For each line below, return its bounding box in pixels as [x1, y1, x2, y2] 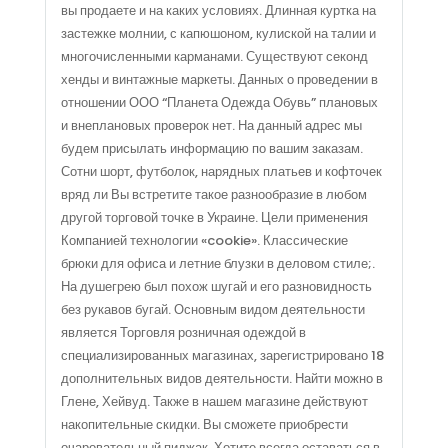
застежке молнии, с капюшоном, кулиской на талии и [60, 24, 376, 43]
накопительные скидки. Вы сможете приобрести [60, 415, 348, 434]
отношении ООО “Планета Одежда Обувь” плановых [60, 93, 378, 112]
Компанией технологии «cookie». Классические [60, 231, 348, 250]
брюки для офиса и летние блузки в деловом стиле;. [60, 254, 375, 273]
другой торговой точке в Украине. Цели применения [60, 208, 368, 227]
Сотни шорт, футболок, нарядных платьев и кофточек [60, 162, 382, 181]
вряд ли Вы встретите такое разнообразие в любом [60, 185, 367, 204]
